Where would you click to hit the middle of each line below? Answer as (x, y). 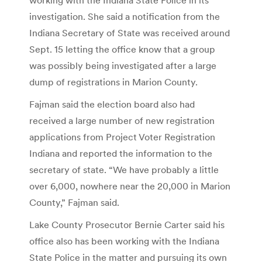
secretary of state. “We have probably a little (124, 169)
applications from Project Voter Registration (122, 137)
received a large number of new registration (122, 120)
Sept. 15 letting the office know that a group (122, 49)
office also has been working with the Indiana (124, 241)
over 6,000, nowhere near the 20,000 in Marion (130, 186)
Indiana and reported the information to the (121, 153)
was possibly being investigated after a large (123, 65)
